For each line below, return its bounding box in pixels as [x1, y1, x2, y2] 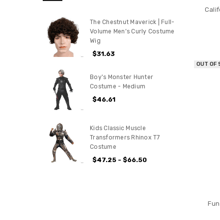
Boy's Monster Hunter [90, 74, 154, 81]
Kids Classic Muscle [90, 124, 146, 132]
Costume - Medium [90, 83, 146, 90]
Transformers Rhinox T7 [90, 134, 160, 141]
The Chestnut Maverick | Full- [90, 19, 175, 26]
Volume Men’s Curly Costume [90, 28, 175, 35]
